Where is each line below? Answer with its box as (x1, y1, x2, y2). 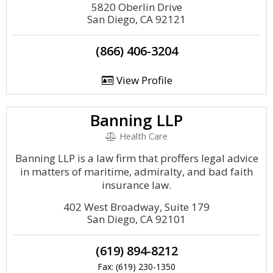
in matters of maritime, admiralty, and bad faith (20, 165, 253, 179)
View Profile (113, 73, 172, 87)
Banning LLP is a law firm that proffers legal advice (15, 151, 258, 165)
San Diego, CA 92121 (87, 12, 186, 26)
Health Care (116, 130, 168, 142)
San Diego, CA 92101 (87, 212, 186, 226)
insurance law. (102, 178, 171, 192)
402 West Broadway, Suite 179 (63, 200, 210, 214)
